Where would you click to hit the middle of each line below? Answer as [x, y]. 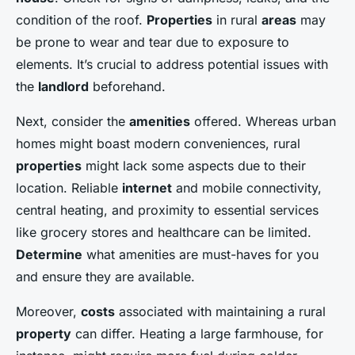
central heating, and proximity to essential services [167, 210]
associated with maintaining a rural [220, 311]
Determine [49, 254]
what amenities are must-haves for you [200, 254]
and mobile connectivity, [247, 188]
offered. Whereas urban [263, 121]
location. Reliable [69, 188]
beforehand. [127, 86]
